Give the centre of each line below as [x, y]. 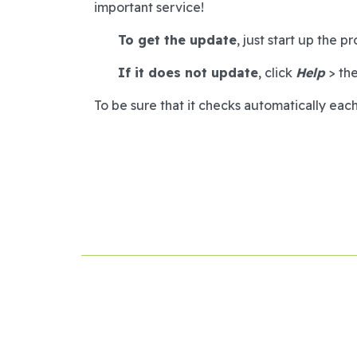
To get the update [177, 40]
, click [277, 73]
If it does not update [188, 73]
